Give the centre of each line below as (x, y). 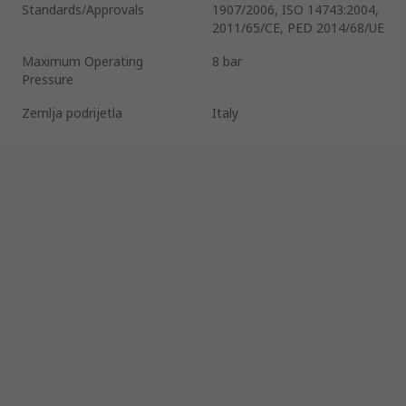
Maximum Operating (82, 61)
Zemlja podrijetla (72, 112)
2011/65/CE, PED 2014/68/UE (298, 27)
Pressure (48, 79)
